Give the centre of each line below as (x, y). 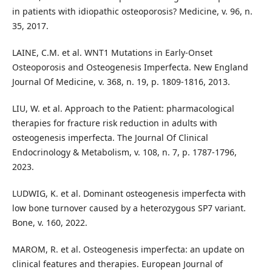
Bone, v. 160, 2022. (49, 222)
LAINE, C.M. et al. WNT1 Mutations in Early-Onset (112, 52)
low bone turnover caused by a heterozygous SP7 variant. (129, 208)
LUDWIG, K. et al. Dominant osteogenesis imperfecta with (129, 193)
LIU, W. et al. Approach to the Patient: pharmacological (123, 108)
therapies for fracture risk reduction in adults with (114, 123)
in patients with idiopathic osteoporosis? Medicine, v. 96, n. (132, 11)
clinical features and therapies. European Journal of (117, 263)
